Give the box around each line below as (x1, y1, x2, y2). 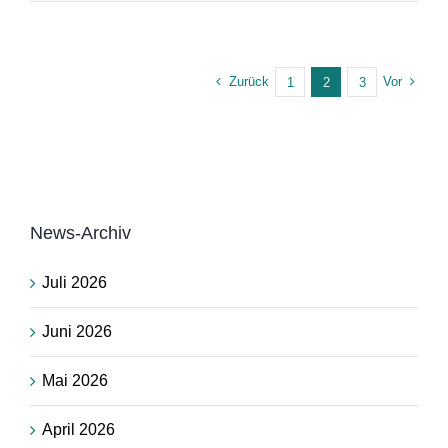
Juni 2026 (42, 322, 112, 340)
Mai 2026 (42, 371, 108, 389)
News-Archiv (30, 222, 131, 243)
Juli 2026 (42, 273, 107, 291)
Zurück (229, 74, 269, 89)
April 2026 (42, 420, 115, 438)
